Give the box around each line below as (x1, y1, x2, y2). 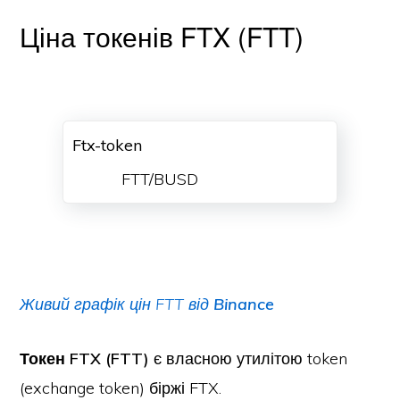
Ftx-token (72, 135, 143, 155)
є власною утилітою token (149, 348, 348, 369)
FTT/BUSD (121, 169, 199, 189)
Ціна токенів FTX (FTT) (20, 17, 304, 55)
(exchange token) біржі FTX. (20, 378, 222, 398)
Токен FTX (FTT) (20, 348, 150, 369)
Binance (213, 294, 275, 314)
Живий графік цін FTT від (20, 294, 214, 314)
